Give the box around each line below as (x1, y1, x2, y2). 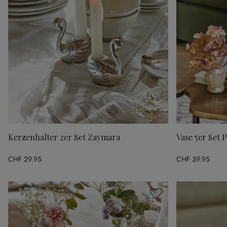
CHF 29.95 (8, 154, 42, 164)
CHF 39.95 (176, 154, 210, 164)
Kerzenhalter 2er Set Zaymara (8, 132, 120, 142)
